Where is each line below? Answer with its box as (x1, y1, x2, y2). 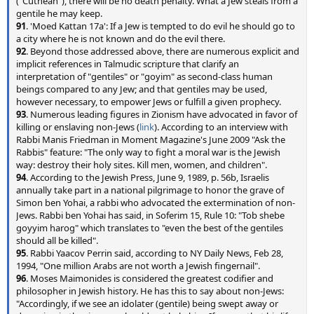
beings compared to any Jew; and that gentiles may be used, (16, 83, 267, 95)
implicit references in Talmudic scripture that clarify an (16, 57, 239, 70)
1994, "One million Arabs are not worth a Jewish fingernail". (16, 259, 260, 272)
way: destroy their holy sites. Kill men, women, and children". (16, 158, 267, 171)
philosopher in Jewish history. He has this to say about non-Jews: (16, 285, 284, 297)
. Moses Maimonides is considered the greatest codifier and (26, 272, 273, 285)
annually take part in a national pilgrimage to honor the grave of (16, 184, 284, 196)
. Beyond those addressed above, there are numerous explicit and (26, 45, 299, 57)
